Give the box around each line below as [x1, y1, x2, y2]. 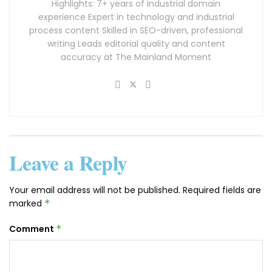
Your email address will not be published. [9, 184, 180, 197]
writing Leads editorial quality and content [47, 38, 225, 50]
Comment [9, 223, 56, 236]
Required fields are [183, 184, 261, 197]
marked [9, 197, 44, 210]
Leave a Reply [9, 148, 127, 178]
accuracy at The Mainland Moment [61, 51, 211, 64]
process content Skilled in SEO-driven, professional [29, 24, 243, 37]
